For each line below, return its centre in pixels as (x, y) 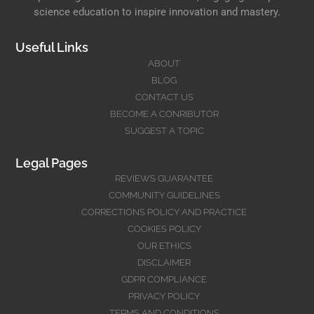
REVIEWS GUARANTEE (164, 178)
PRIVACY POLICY (164, 296)
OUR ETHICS (164, 245)
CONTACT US (164, 97)
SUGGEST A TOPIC (164, 130)
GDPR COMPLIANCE (164, 279)
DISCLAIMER (164, 262)
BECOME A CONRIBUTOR (164, 114)
